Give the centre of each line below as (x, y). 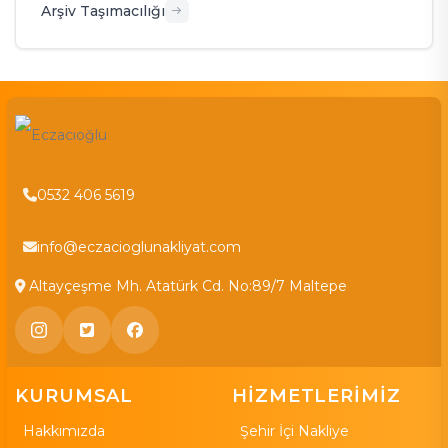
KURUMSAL (74, 396)
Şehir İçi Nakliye (294, 431)
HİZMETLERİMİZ (316, 396)
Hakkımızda (64, 431)
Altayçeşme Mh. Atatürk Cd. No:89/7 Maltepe (188, 286)
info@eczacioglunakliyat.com (139, 246)
